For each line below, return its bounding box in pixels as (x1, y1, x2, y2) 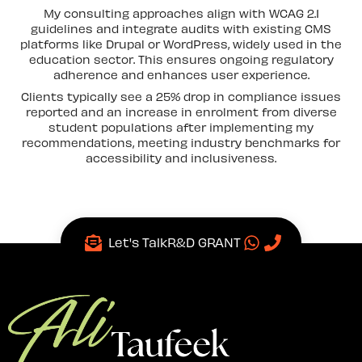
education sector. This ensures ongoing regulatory (28, 51, 334, 66)
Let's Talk (107, 234, 167, 250)
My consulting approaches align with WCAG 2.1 (43, 5, 319, 20)
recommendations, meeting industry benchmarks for (22, 134, 340, 149)
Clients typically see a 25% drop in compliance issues (21, 88, 341, 103)
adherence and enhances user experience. (53, 66, 309, 82)
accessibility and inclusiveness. (86, 149, 276, 165)
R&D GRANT (166, 234, 241, 250)
